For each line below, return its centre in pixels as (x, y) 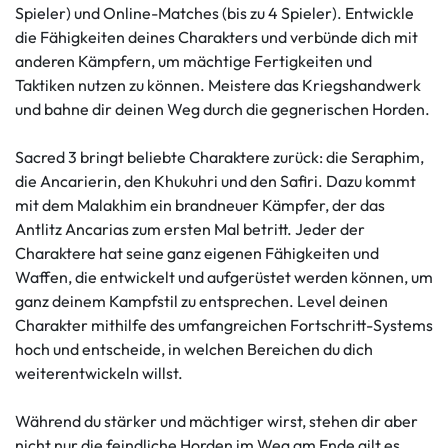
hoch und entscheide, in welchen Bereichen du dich (194, 348)
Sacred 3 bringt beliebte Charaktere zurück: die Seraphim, (219, 156)
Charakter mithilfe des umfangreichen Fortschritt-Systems (224, 324)
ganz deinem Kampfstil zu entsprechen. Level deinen (201, 300)
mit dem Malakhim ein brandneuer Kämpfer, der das (200, 204)
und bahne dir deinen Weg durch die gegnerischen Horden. (222, 108)
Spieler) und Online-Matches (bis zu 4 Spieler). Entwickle (214, 12)
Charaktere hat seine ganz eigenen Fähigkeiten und (197, 252)
